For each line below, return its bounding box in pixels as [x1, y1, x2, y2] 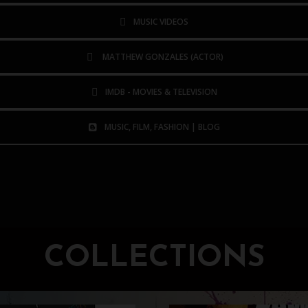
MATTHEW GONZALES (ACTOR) [102, 50, 224, 63]
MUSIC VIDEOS [133, 15, 188, 27]
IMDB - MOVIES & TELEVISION [104, 85, 217, 98]
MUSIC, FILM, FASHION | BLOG [104, 121, 220, 133]
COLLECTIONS [43, 243, 265, 274]
